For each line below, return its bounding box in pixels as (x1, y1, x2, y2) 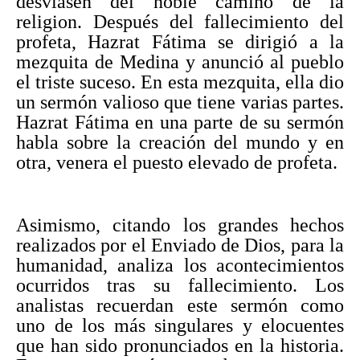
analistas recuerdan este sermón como (16, 294, 344, 316)
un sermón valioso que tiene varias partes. (16, 91, 344, 112)
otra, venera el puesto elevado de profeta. (16, 151, 342, 173)
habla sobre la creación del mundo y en (16, 131, 344, 153)
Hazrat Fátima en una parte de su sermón (16, 111, 344, 133)
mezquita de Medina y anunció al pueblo (16, 51, 344, 72)
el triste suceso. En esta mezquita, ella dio (16, 71, 344, 92)
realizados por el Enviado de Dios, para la (16, 234, 344, 256)
